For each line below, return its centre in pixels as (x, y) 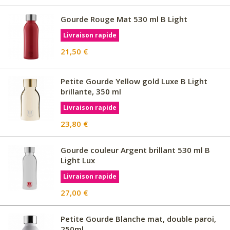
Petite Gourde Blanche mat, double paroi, (138, 219)
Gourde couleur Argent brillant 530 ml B (135, 150)
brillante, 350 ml (91, 91)
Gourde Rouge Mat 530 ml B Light (124, 19)
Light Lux (78, 160)
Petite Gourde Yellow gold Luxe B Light (134, 81)
